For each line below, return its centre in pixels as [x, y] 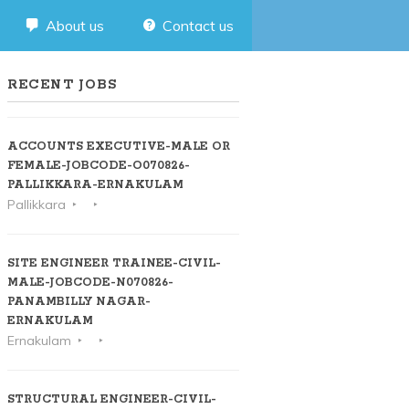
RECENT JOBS [62, 85]
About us [75, 26]
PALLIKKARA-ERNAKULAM [97, 185]
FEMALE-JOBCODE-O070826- [98, 166]
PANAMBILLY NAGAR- [79, 302]
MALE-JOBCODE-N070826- [90, 283]
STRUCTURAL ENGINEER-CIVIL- [111, 400]
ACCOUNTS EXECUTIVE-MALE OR [118, 147]
